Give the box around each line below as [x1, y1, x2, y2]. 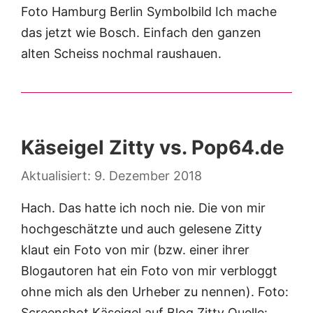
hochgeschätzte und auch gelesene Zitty [21, 221, 262, 237]
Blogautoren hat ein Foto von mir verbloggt [21, 263, 277, 279]
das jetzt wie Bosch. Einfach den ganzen [21, 25, 261, 41]
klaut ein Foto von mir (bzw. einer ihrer [21, 242, 249, 258]
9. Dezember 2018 [94, 168, 202, 184]
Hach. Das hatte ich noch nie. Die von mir [21, 201, 265, 216]
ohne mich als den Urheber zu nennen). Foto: [21, 284, 289, 300]
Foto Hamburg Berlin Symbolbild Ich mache [21, 4, 277, 20]
